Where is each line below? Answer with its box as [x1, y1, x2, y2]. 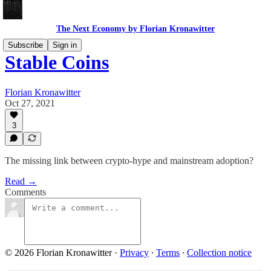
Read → [5, 176, 37, 186]
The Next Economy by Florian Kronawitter [56, 24, 215, 33]
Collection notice [187, 247, 252, 258]
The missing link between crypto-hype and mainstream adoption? [5, 155, 253, 166]
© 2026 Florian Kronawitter [5, 247, 112, 258]
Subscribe [8, 41, 43, 50]
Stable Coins [5, 51, 109, 74]
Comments [5, 187, 46, 197]
